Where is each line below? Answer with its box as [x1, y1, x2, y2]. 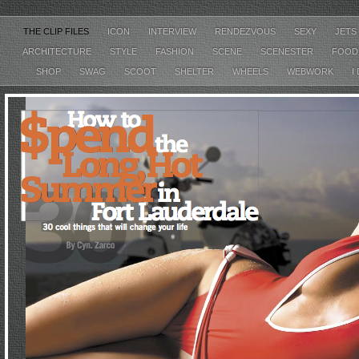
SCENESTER [260, 46, 316, 56]
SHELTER [174, 67, 216, 76]
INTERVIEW [147, 26, 199, 36]
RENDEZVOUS [214, 26, 278, 36]
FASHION [155, 46, 196, 56]
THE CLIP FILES [22, 26, 91, 36]
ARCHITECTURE [22, 46, 94, 56]
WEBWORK [286, 67, 336, 76]
